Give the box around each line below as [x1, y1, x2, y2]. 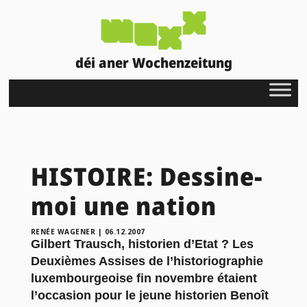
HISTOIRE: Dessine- [30, 159, 263, 193]
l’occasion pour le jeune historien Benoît [30, 288, 269, 302]
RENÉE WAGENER [30, 226, 96, 236]
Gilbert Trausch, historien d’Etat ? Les [30, 236, 254, 251]
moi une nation [30, 188, 217, 223]
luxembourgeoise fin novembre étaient [30, 271, 257, 285]
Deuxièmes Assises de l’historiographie [30, 254, 263, 268]
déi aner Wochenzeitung [75, 53, 232, 72]
